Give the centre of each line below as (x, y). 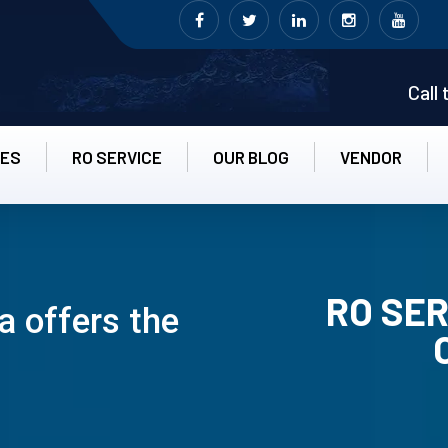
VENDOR (371, 157)
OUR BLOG (251, 157)
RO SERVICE (117, 157)
